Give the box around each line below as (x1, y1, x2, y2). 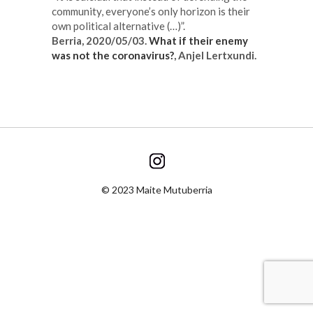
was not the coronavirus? (52, 48, 174, 61)
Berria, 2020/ (52, 34, 115, 47)
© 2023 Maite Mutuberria (101, 183, 212, 196)
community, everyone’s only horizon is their (52, 4, 250, 17)
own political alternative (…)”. (52, 19, 185, 32)
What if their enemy (149, 34, 248, 47)
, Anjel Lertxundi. (174, 48, 259, 61)
